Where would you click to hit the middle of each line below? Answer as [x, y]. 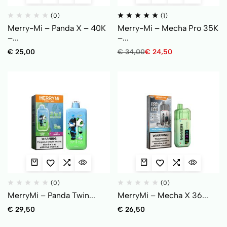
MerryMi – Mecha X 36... [163, 195]
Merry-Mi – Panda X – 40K [57, 28]
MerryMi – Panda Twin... [51, 195]
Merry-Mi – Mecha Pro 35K [168, 28]
